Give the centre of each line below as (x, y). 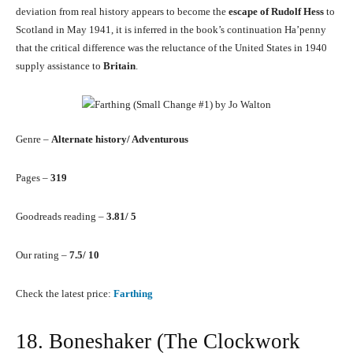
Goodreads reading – (61, 217)
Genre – (33, 139)
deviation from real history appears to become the (122, 12)
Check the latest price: (65, 294)
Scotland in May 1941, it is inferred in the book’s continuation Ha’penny (171, 30)
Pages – (33, 178)
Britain (119, 66)
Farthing (133, 294)
